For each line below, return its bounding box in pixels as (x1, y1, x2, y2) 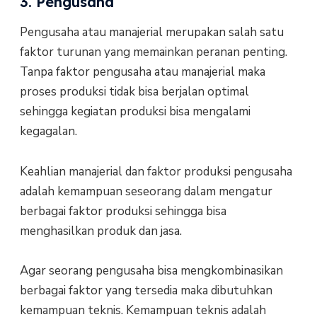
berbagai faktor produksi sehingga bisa (19, 202, 226, 219)
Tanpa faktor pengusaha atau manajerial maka (19, 64, 265, 81)
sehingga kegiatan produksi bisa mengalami (19, 103, 250, 120)
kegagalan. (19, 123, 77, 140)
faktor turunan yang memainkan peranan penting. (19, 44, 287, 61)
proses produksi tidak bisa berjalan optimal (19, 83, 249, 100)
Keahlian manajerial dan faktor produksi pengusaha (19, 163, 292, 180)
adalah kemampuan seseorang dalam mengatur (19, 183, 272, 200)
